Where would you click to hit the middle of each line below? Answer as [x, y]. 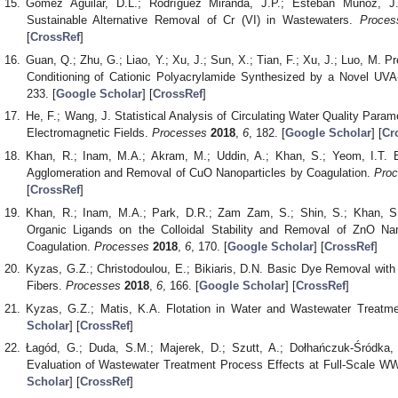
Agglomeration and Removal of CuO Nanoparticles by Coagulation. [200, 172]
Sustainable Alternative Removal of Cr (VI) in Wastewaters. [193, 20]
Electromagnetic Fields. [89, 133]
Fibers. [46, 286]
